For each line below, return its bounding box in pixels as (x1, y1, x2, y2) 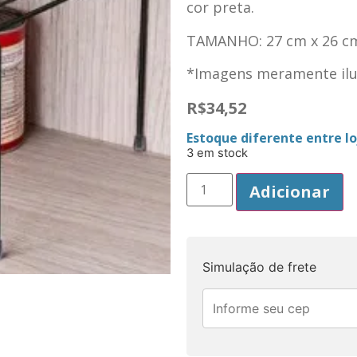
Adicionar (249, 181, 331, 203)
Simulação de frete (202, 259, 316, 276)
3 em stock (186, 145, 248, 160)
